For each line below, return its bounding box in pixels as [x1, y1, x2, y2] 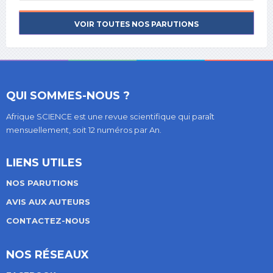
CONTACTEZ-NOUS [6, 216, 90, 226]
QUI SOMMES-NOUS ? [6, 89, 130, 103]
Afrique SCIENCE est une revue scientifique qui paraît [6, 112, 214, 122]
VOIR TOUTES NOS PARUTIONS [74, 19, 199, 29]
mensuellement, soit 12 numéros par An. [6, 125, 161, 135]
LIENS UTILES [6, 156, 82, 170]
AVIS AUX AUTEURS [6, 197, 90, 207]
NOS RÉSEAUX [6, 248, 89, 262]
